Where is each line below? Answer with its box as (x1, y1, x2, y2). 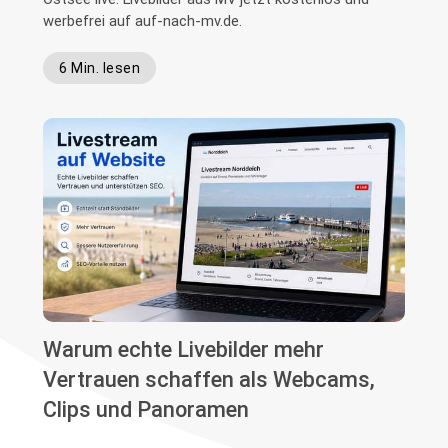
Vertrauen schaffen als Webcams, (43, 366, 376, 392)
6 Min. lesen (59, 59, 141, 76)
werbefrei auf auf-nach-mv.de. (43, 11, 243, 30)
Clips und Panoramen (43, 396, 250, 422)
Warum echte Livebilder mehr (43, 336, 325, 362)
